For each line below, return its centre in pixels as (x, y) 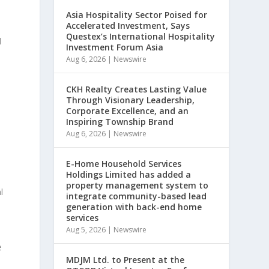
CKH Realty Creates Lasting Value (137, 89)
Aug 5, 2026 (86, 230)
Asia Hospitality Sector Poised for (137, 15)
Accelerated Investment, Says (128, 26)
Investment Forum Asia (115, 47)
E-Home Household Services (124, 164)
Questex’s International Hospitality (141, 36)
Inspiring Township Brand (120, 122)
